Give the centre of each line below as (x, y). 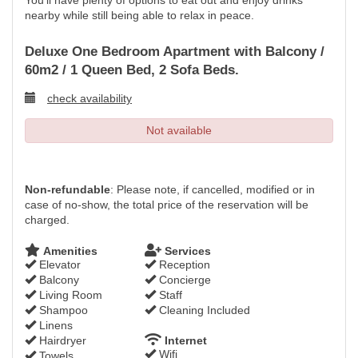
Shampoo (62, 310)
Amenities (69, 251)
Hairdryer (61, 340)
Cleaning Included (203, 310)
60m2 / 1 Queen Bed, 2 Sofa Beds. (132, 70)
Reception (183, 265)
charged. (47, 220)
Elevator (58, 265)
